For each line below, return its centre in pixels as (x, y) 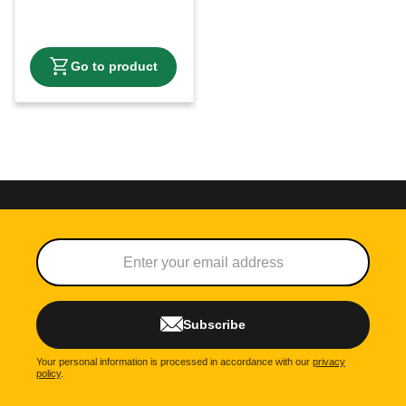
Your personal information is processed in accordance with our (174, 362)
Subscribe (214, 324)
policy (48, 374)
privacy (329, 362)
